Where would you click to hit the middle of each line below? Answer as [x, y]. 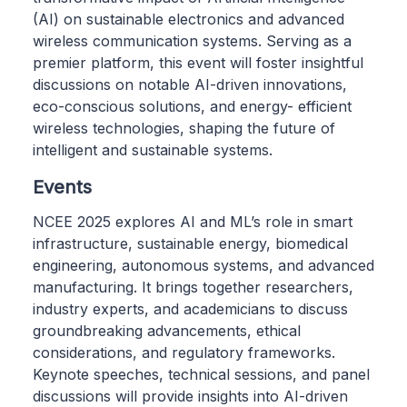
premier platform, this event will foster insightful [198, 62]
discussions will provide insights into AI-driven [190, 396]
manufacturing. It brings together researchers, [193, 287]
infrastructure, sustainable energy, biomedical [190, 243]
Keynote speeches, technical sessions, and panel [201, 374]
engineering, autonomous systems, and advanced [203, 265]
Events [62, 186]
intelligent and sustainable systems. [153, 149]
